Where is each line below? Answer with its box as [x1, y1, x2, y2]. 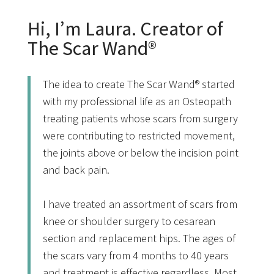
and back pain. [42, 162, 109, 177]
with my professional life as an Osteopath [42, 94, 231, 108]
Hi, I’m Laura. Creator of [27, 15, 223, 41]
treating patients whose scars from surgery [42, 111, 238, 125]
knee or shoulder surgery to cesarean [42, 213, 215, 228]
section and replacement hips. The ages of [42, 231, 235, 245]
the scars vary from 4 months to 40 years [42, 248, 229, 262]
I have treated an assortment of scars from [42, 196, 237, 211]
